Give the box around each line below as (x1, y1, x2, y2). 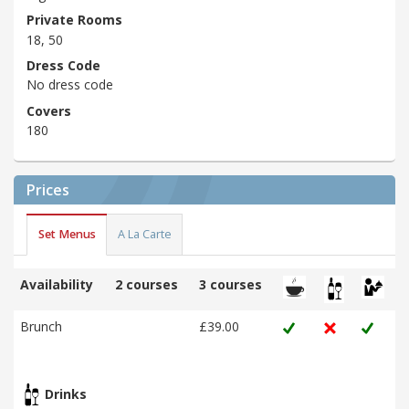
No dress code (26, 76, 113, 94)
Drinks (41, 384, 87, 403)
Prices (26, 179, 69, 200)
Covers (26, 101, 71, 120)
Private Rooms (26, 11, 122, 29)
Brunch (20, 317, 62, 335)
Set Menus (37, 226, 96, 243)
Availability (20, 275, 93, 293)
